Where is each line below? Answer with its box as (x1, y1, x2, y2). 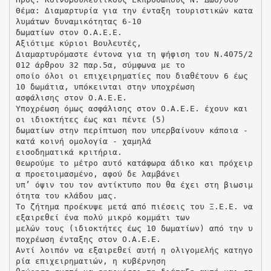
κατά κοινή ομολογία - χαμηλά (15, 136, 151, 146)
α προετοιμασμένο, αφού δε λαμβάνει (15, 169, 180, 178)
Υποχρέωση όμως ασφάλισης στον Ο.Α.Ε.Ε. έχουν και (15, 103, 248, 113)
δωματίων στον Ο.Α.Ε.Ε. (15, 27, 122, 37)
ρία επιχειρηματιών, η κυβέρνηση (15, 256, 166, 266)
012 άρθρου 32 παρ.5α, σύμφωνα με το (15, 60, 185, 70)
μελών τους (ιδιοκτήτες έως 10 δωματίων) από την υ (15, 223, 253, 233)
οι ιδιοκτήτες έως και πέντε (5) (15, 114, 166, 124)
